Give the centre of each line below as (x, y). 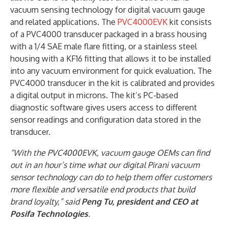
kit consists (190, 22)
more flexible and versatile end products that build (103, 190)
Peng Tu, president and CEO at (140, 202)
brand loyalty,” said (46, 202)
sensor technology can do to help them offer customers (111, 177)
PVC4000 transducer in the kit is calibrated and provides (112, 83)
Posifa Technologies (49, 214)
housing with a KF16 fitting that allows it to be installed (110, 59)
